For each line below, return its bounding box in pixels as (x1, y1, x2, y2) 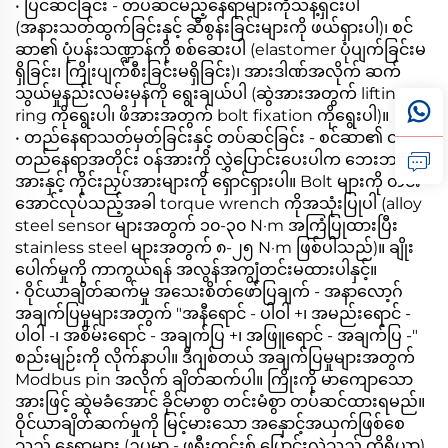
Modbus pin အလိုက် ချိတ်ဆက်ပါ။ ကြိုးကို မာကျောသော (15, 369, 413, 389)
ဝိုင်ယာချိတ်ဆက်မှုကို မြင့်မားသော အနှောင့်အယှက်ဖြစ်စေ (15, 413, 405, 433)
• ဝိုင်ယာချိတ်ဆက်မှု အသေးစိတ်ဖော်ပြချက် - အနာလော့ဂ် (15, 281, 403, 301)
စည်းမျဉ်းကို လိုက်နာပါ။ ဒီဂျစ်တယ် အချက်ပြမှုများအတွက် (15, 347, 415, 367)
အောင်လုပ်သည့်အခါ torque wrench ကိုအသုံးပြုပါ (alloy (15, 193, 422, 213)
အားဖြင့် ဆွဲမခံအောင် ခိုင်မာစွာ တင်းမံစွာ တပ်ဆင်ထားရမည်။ (15, 391, 425, 411)
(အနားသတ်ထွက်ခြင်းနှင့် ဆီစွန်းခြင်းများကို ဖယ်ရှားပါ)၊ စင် (15, 17, 413, 37)
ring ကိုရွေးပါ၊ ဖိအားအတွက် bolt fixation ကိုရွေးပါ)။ (15, 105, 389, 125)
